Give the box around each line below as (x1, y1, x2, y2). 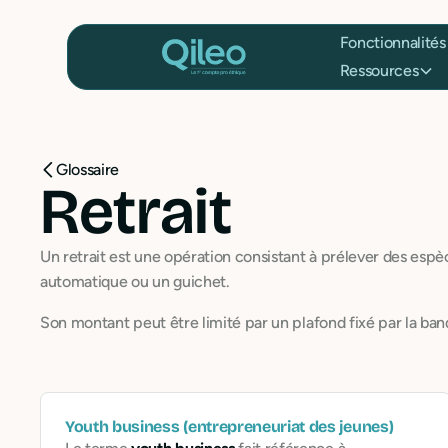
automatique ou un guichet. (40, 272, 230, 291)
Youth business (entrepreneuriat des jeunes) (65, 417, 394, 436)
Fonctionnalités (339, 33, 446, 52)
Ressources (339, 61, 419, 80)
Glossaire (56, 160, 120, 179)
